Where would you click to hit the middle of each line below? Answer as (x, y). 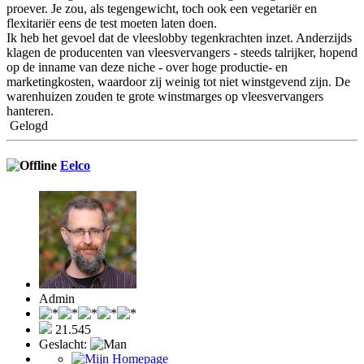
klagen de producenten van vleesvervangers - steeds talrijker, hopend (182, 53)
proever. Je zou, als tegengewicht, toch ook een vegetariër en (162, 9)
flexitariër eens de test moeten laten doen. (112, 24)
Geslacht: (65, 344)
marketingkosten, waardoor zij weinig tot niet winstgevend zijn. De (178, 82)
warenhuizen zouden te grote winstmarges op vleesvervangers (165, 97)
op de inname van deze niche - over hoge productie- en (147, 67)
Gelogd (27, 126)
